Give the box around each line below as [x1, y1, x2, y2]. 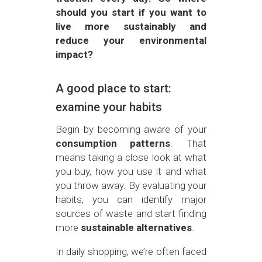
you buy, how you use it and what [55, 165, 206, 177]
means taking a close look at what [55, 151, 206, 163]
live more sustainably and [55, 20, 206, 32]
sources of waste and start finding [55, 207, 206, 219]
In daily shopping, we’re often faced [55, 245, 206, 257]
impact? [55, 48, 93, 60]
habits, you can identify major [55, 193, 206, 205]
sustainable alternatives [80, 221, 192, 233]
